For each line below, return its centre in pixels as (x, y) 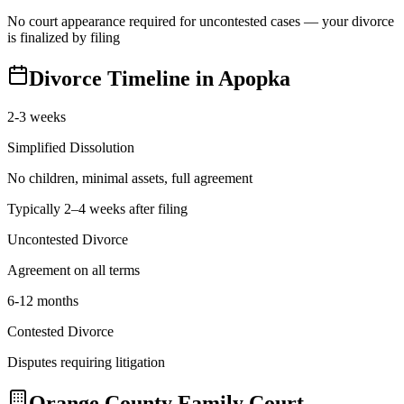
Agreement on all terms (73, 270)
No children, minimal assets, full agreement (130, 178)
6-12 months (43, 300)
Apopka (254, 78)
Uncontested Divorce (68, 239)
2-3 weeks (37, 116)
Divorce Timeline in (124, 78)
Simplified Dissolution (71, 147)
